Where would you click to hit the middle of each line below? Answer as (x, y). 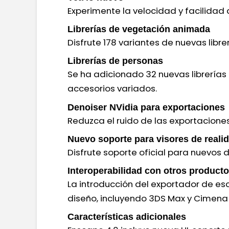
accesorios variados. (112, 89)
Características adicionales (127, 217)
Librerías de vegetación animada (139, 29)
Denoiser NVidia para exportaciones (146, 107)
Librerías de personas (115, 61)
